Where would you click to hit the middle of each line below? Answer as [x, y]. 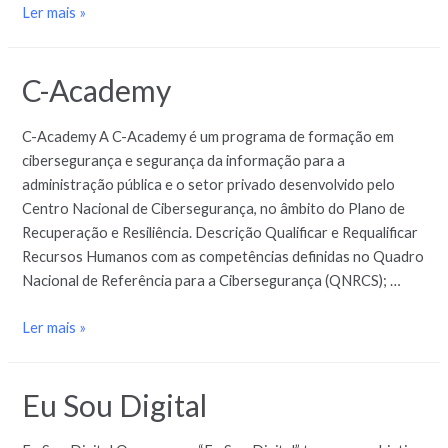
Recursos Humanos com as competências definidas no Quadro [223, 256]
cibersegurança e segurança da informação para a [184, 160]
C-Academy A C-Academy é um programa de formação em [208, 136]
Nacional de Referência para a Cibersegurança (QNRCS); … [212, 280]
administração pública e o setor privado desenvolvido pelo [209, 184]
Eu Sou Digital [115, 404]
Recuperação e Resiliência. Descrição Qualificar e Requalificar [220, 232]
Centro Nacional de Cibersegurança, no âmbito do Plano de [214, 208]
